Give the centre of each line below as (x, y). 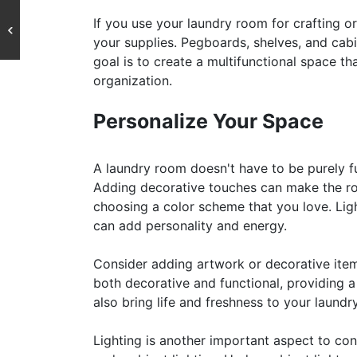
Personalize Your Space (208, 121)
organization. (133, 80)
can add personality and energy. (190, 226)
